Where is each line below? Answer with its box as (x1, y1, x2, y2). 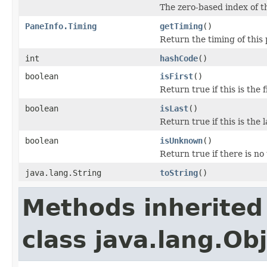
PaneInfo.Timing (25, 21, 97, 31)
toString (160, 167, 198, 178)
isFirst (160, 71, 193, 81)
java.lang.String (25, 167, 101, 178)
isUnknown (160, 135, 203, 145)
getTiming (160, 21, 203, 31)
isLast (160, 103, 188, 113)
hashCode (160, 53, 198, 63)
